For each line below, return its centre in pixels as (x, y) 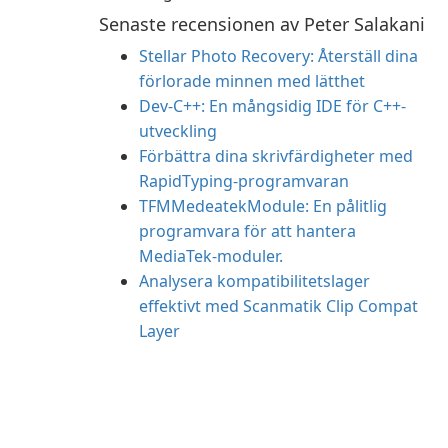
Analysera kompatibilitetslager (254, 281)
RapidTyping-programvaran (244, 181)
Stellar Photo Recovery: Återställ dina (278, 56)
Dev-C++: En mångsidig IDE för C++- (272, 106)
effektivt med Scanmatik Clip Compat (278, 306)
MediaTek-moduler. (211, 256)
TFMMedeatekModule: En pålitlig (263, 206)
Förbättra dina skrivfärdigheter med (276, 156)
